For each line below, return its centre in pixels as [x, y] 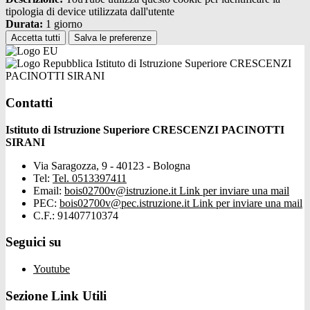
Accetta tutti [36, 38]
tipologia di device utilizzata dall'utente [90, 12]
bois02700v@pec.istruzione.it [126, 203]
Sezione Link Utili [56, 295]
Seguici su [34, 242]
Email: [49, 190]
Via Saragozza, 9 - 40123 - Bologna [112, 165]
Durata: [24, 24]
